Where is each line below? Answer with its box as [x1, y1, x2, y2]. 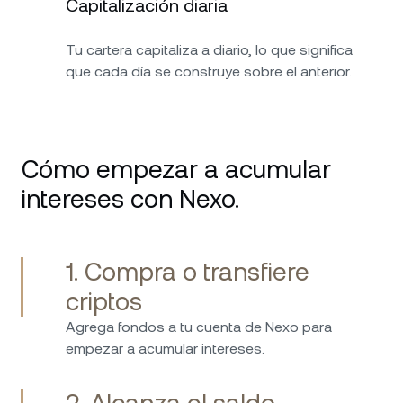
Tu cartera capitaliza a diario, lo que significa [66, 40, 353, 58]
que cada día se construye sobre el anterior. [66, 62, 352, 80]
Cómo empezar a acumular [22, 154, 331, 184]
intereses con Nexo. [22, 184, 239, 213]
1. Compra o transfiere [66, 256, 309, 286]
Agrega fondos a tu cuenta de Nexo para [66, 318, 332, 336]
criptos [66, 286, 142, 316]
